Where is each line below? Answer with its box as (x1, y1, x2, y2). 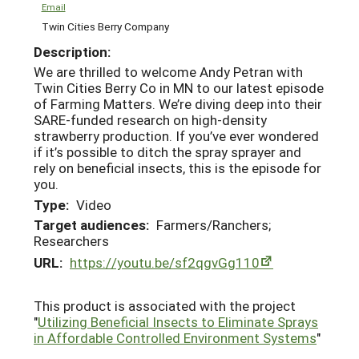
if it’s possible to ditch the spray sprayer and (34, 143, 301, 162)
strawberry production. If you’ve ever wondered (34, 127, 319, 146)
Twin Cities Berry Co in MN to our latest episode (34, 79, 324, 98)
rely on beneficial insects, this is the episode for (34, 159, 321, 178)
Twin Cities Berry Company (41, 18, 169, 34)
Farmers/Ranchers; (156, 215, 271, 234)
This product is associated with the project (34, 296, 296, 315)
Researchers (34, 231, 109, 250)
